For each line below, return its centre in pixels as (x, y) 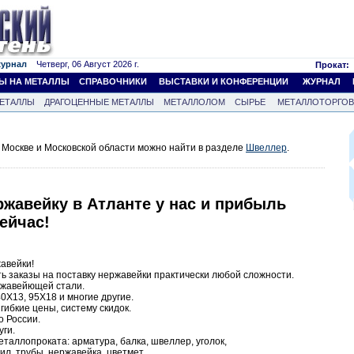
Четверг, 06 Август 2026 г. (83, 64)
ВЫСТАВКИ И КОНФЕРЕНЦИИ (224, 81)
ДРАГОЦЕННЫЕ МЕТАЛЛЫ (99, 102)
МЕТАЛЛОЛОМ (194, 102)
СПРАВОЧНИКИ (113, 81)
